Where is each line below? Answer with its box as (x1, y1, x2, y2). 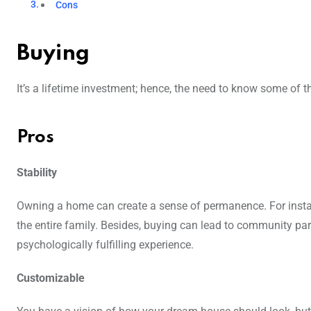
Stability (17, 166, 57, 180)
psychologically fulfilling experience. (17, 238, 194, 252)
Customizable (17, 271, 85, 285)
